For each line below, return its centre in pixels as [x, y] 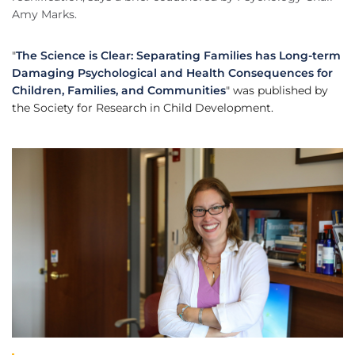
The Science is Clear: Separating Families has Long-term [178, 56]
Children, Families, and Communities [119, 91]
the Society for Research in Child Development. [143, 108]
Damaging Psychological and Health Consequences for [172, 73]
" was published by [277, 91]
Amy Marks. [44, 15]
